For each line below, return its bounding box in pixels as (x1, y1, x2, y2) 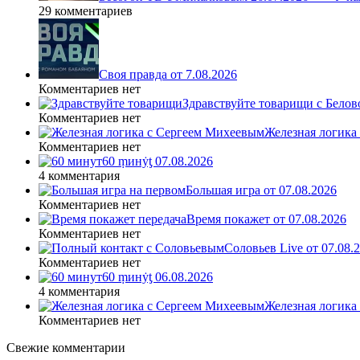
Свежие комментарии (6, 340, 125, 354)
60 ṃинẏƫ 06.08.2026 (102, 269, 213, 284)
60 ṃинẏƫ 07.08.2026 (102, 153, 213, 168)
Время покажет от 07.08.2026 (186, 211, 346, 226)
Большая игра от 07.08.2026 (186, 182, 337, 197)
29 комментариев (39, 3, 133, 18)
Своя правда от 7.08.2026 (99, 67, 237, 81)
